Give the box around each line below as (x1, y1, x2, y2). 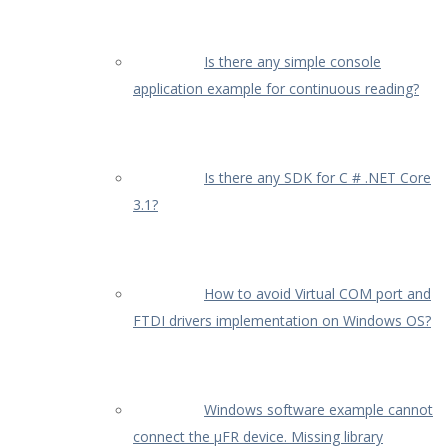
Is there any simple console (204, 51, 381, 71)
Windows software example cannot (204, 399, 433, 419)
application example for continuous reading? (133, 78, 419, 98)
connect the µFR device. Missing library (133, 426, 383, 446)
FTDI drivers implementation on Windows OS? (133, 310, 431, 330)
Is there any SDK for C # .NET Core (204, 167, 431, 187)
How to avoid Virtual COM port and (204, 283, 431, 303)
